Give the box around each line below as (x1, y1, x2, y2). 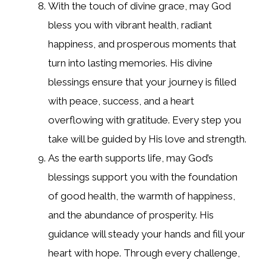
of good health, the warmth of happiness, (48, 190, 235, 202)
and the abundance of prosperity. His (48, 209, 214, 221)
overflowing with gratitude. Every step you (48, 114, 241, 126)
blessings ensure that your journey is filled (48, 76, 236, 88)
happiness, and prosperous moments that (48, 38, 236, 50)
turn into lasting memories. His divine (48, 57, 213, 69)
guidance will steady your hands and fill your (48, 228, 245, 240)
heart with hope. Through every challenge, (48, 247, 240, 259)
